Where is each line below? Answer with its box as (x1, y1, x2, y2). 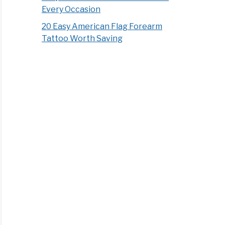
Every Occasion (42, 5, 101, 15)
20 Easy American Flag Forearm (42, 22, 163, 32)
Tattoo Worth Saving (42, 34, 123, 44)
